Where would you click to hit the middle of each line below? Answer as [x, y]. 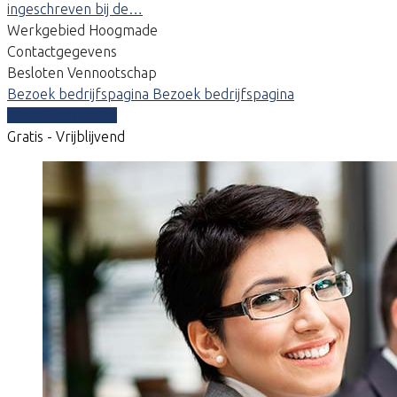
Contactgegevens [62, 51]
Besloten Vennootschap [82, 72]
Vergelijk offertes [62, 115]
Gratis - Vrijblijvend [66, 136]
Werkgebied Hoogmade [82, 30]
